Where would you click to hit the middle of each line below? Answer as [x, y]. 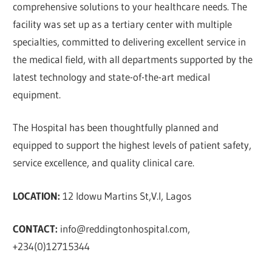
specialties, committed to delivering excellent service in [130, 41]
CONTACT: [36, 229]
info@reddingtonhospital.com [124, 229]
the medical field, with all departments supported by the [133, 59]
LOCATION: [38, 195]
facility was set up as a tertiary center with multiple [123, 24]
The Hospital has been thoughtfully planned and [116, 127]
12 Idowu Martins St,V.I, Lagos [127, 195]
